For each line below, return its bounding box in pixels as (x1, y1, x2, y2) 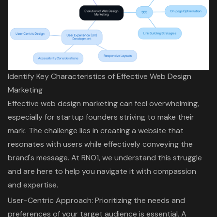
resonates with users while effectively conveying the (8, 139, 193, 149)
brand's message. (8, 152, 71, 163)
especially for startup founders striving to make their (8, 111, 194, 122)
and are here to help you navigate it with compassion (8, 166, 196, 176)
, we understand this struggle (99, 152, 202, 163)
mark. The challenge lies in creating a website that (8, 125, 184, 136)
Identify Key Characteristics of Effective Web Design (8, 71, 191, 81)
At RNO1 (71, 152, 99, 163)
